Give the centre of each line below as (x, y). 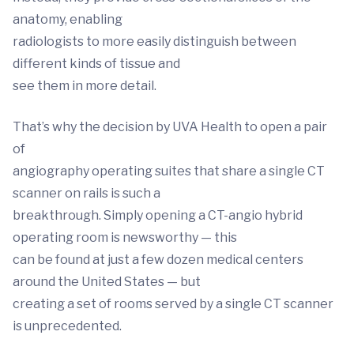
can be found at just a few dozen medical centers (158, 260)
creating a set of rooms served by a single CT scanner (173, 304)
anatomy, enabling (68, 20)
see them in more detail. (85, 86)
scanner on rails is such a (87, 194)
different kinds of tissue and (96, 64)
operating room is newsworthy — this (125, 238)
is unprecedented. (67, 326)
